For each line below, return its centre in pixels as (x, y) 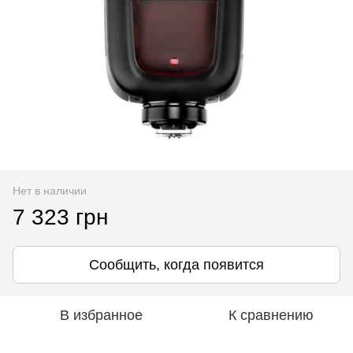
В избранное (101, 315)
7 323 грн (60, 217)
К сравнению (271, 315)
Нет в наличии (50, 191)
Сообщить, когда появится (176, 265)
